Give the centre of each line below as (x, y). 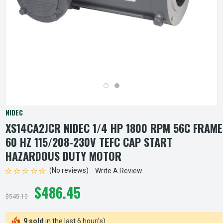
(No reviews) (69, 170)
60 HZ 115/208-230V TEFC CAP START (89, 142)
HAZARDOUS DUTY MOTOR (63, 156)
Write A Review (118, 171)
